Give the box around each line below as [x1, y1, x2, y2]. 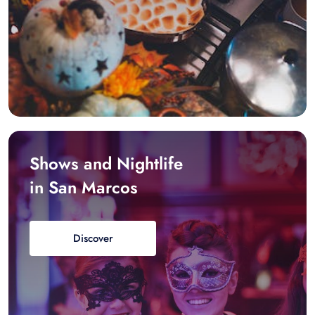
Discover [72, 231, 113, 247]
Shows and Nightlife [30, 151, 183, 176]
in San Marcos [30, 175, 138, 200]
